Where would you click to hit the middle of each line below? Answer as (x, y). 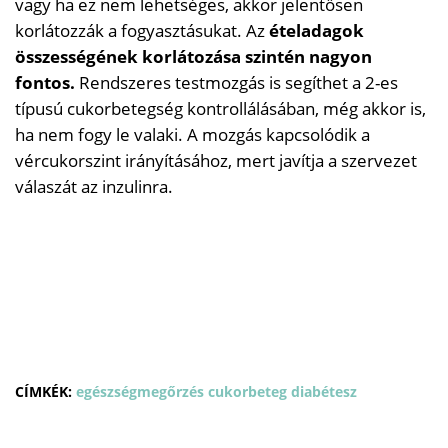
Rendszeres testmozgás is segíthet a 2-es (236, 82)
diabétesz (324, 391)
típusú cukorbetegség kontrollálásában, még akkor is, (220, 108)
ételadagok (316, 30)
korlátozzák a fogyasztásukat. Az (142, 30)
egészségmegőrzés (142, 391)
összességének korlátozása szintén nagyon (193, 56)
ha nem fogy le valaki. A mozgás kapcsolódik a (192, 134)
